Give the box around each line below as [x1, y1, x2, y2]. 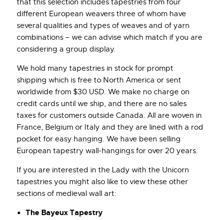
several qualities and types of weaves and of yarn [17, 21, 190, 30]
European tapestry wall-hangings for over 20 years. [17, 146, 198, 155]
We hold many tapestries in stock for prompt [17, 63, 173, 73]
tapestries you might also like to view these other [17, 177, 188, 186]
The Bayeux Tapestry [26, 207, 103, 218]
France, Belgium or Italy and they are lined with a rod [17, 122, 203, 132]
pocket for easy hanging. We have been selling [17, 134, 181, 143]
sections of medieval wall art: [17, 189, 116, 198]
